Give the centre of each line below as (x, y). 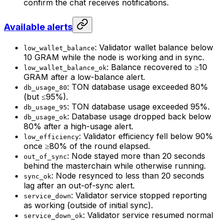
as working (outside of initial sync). (88, 205)
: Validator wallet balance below (154, 47)
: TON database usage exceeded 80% (138, 87)
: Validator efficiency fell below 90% (146, 136)
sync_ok (37, 176)
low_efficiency (51, 137)
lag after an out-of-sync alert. (79, 185)
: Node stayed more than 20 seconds (136, 156)
